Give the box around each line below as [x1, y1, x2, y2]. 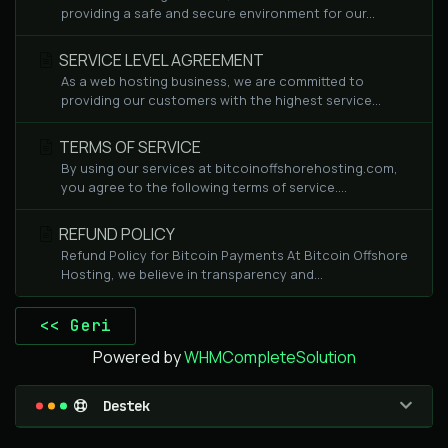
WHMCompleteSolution [183, 346, 356, 368]
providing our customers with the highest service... [61, 91, 381, 109]
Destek [87, 397, 150, 415]
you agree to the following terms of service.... [61, 178, 347, 196]
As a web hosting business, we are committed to [61, 72, 364, 90]
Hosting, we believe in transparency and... [61, 265, 323, 283]
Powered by [92, 346, 184, 368]
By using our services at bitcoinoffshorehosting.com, [61, 159, 398, 177]
